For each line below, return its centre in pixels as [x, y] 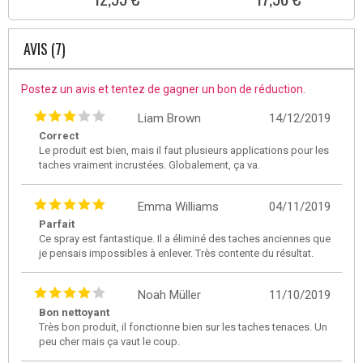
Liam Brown [169, 119]
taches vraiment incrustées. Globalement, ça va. [149, 165]
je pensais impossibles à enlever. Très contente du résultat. [176, 254]
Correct [59, 136]
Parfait [57, 224]
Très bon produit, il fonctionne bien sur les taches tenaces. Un [183, 327]
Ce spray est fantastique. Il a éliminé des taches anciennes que [185, 239]
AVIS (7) [45, 49]
